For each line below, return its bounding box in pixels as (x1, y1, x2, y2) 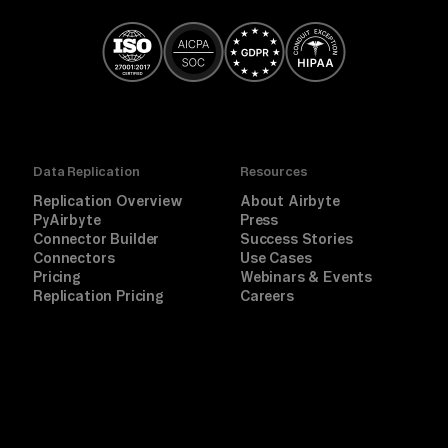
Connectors (33, 250, 115, 267)
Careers (240, 288, 294, 305)
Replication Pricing (33, 288, 164, 305)
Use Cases (240, 250, 312, 267)
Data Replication (33, 164, 140, 179)
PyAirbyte (33, 212, 101, 229)
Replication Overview (33, 193, 183, 210)
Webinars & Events (240, 269, 373, 286)
